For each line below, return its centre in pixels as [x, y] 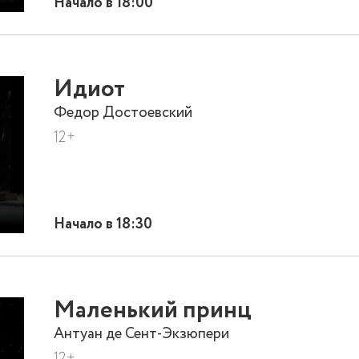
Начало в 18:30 [103, 224]
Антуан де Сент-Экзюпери [142, 334]
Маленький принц [153, 311]
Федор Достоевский [123, 112]
